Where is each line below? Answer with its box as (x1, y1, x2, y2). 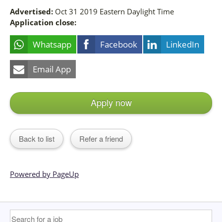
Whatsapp (33, 39, 71, 51)
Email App (33, 63, 71, 75)
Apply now (90, 96, 132, 109)
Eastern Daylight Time (100, 6, 174, 17)
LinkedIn (166, 39, 199, 51)
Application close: (10, 17, 76, 28)
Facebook (100, 39, 137, 51)
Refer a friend (79, 133, 123, 144)
